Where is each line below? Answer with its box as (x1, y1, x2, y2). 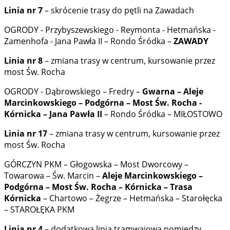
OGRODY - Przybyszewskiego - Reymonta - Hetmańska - (4, 24, 216, 36)
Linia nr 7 (4, 5, 43, 16)
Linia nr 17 (4, 128, 47, 140)
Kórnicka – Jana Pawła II (4, 108, 104, 120)
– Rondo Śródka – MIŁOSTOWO (104, 108, 222, 120)
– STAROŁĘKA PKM (4, 204, 74, 216)
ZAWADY (174, 35, 208, 47)
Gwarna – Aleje (142, 86, 203, 98)
